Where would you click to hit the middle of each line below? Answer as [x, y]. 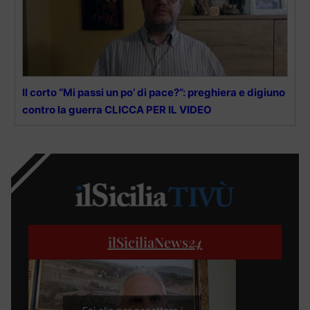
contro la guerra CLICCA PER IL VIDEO [117, 109]
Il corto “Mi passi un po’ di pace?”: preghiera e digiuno [154, 92]
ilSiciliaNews [148, 242]
